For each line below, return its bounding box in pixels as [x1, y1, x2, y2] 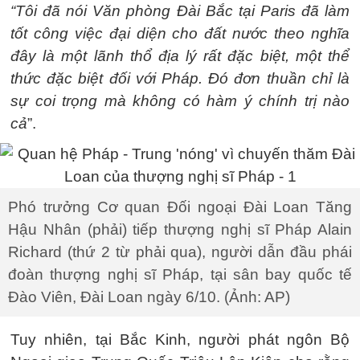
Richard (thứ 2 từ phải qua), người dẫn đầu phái [8, 243, 352, 260]
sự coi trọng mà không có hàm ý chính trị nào [10, 92, 350, 109]
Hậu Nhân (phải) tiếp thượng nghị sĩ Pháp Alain [8, 221, 352, 238]
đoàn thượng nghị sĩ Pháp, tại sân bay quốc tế [8, 266, 352, 283]
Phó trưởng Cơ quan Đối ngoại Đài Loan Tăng [8, 198, 352, 215]
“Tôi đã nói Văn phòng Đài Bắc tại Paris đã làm [10, 2, 350, 19]
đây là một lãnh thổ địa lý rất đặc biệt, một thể [10, 47, 350, 64]
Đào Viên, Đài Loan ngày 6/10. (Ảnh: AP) [8, 288, 290, 305]
